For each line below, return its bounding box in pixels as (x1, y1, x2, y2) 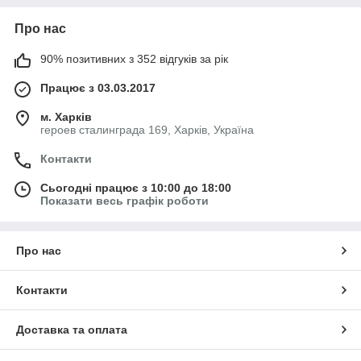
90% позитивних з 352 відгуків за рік (40, 52, 228, 65)
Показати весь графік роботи (40, 193, 209, 207)
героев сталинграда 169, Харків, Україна (40, 122, 254, 136)
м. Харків (40, 110, 92, 123)
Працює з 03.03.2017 (40, 81, 156, 94)
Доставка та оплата (16, 322, 127, 336)
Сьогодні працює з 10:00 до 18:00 (40, 180, 231, 194)
